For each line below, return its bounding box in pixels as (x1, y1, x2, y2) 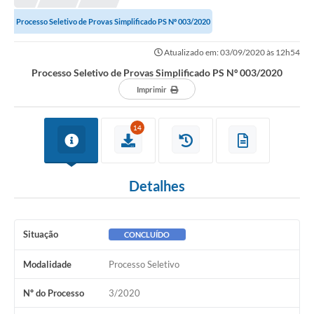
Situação (23, 228, 58, 240)
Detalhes (129, 177, 185, 195)
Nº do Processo (23, 287, 84, 299)
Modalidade (23, 259, 71, 271)
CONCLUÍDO (124, 230, 170, 240)
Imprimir (136, 85, 167, 95)
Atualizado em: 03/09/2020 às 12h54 (163, 47, 300, 58)
